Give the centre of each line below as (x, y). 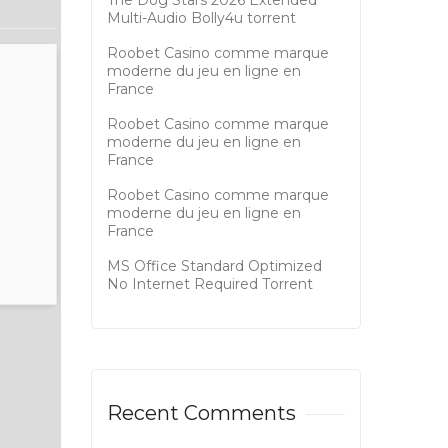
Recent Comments (201, 413)
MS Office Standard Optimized (214, 266)
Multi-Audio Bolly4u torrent (201, 18)
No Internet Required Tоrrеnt (210, 284)
